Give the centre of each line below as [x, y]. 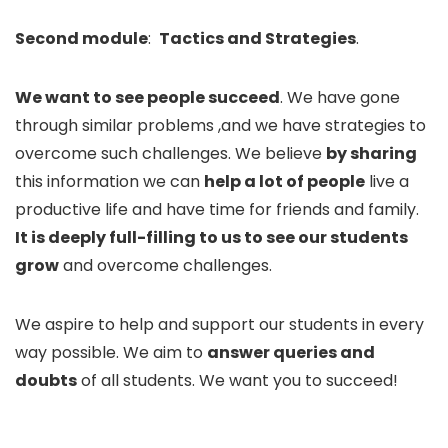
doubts [46, 380]
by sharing [371, 153]
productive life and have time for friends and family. [217, 209]
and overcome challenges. [165, 265]
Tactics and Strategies [257, 38]
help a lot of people [284, 181]
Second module [81, 38]
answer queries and [291, 352]
